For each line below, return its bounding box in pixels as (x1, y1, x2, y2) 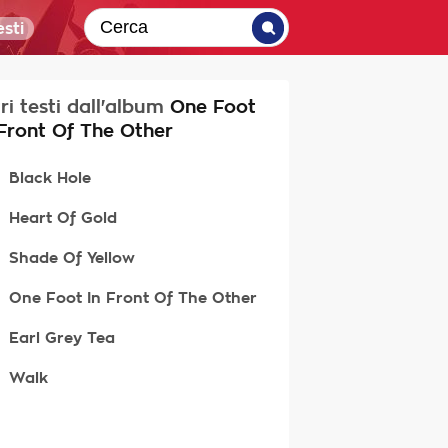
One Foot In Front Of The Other (9, 288, 257, 308)
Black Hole (9, 168, 91, 188)
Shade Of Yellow (9, 248, 135, 268)
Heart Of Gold (9, 208, 117, 228)
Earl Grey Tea (9, 328, 115, 348)
